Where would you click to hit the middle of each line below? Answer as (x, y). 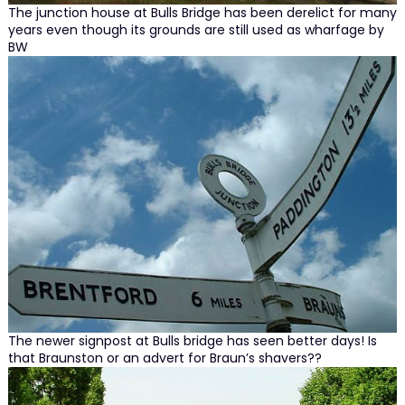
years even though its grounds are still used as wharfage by (196, 30)
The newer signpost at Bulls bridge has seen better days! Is (192, 341)
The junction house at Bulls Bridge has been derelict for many (202, 13)
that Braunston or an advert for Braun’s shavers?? (165, 358)
